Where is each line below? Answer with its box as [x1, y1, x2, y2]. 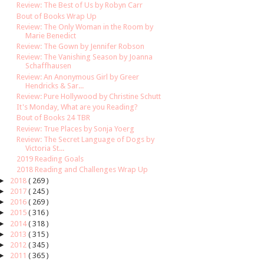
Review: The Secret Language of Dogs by [16, 134, 155, 144]
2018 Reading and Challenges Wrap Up [16, 165, 148, 174]
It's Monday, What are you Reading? [16, 103, 138, 112]
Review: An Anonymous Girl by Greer [16, 72, 140, 81]
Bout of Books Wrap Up [16, 11, 97, 21]
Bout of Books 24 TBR [16, 113, 91, 123]
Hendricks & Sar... [25, 81, 84, 90]
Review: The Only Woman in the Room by [16, 22, 154, 31]
